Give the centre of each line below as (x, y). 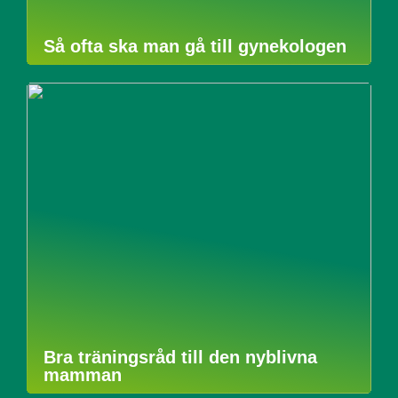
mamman (83, 374)
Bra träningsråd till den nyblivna (180, 357)
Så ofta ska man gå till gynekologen (195, 46)
